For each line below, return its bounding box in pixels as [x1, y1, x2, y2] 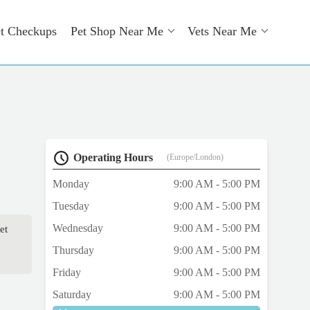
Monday [53, 178, 89, 190]
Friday [53, 266, 81, 279]
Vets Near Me [188, 24, 257, 38]
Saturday [53, 289, 91, 301]
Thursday [53, 244, 94, 257]
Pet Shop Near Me [71, 24, 163, 38]
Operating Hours [73, 152, 153, 164]
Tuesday [53, 200, 89, 212]
